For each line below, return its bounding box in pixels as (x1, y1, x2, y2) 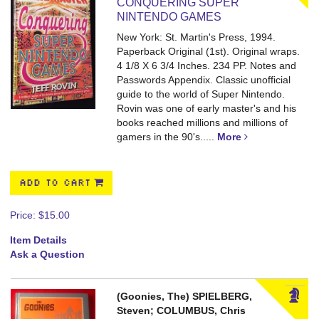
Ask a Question (10, 249, 85, 260)
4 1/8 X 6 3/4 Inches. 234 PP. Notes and (117, 60, 297, 71)
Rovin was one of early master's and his (117, 103, 297, 114)
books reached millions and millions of (117, 117, 288, 128)
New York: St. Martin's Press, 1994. (117, 31, 276, 43)
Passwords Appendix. (117, 74, 216, 85)
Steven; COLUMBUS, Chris (117, 305, 246, 316)
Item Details (10, 234, 67, 246)
